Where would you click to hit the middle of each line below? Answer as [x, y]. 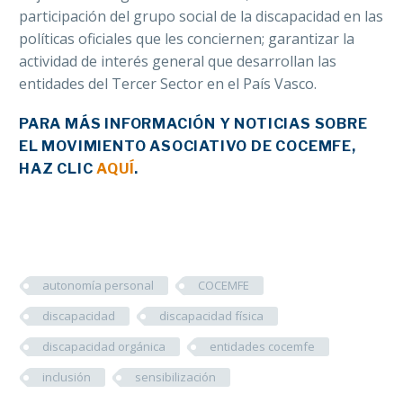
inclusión [67, 377]
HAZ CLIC [58, 169]
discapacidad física [211, 316]
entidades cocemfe [262, 347]
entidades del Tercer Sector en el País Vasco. [168, 84]
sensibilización [175, 377]
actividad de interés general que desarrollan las [178, 62]
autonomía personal [98, 286]
